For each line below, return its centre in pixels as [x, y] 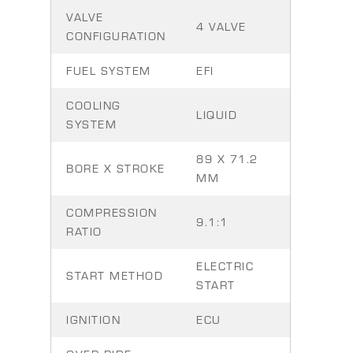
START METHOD [115, 275]
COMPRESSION [112, 212]
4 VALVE [221, 26]
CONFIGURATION [116, 36]
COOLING [94, 105]
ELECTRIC [225, 266]
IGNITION [93, 320]
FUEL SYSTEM [109, 71]
